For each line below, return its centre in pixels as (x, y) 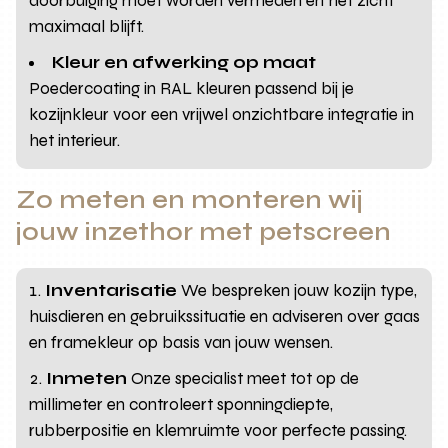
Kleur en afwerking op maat (184, 62)
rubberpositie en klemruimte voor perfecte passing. (218, 430)
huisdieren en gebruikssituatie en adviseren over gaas (225, 316)
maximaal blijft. (87, 26)
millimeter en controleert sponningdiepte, (181, 404)
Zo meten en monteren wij (190, 199)
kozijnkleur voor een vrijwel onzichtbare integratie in (222, 114)
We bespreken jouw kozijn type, (297, 290)
